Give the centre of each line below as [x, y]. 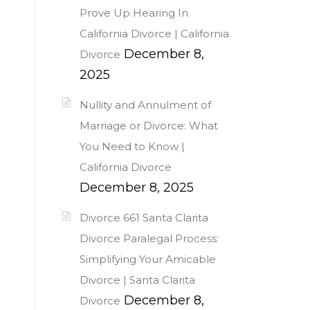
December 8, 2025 [137, 187]
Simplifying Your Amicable [148, 259]
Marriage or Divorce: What [149, 125]
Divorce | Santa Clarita [137, 280]
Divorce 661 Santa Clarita [144, 218]
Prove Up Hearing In [134, 12]
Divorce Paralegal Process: [149, 239]
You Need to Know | [132, 146]
